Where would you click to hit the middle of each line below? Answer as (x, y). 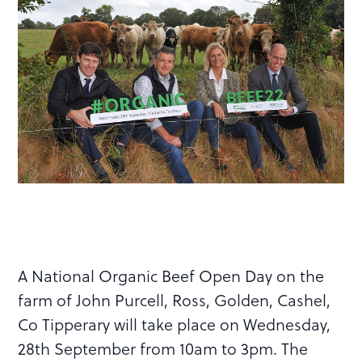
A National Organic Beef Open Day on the (171, 275)
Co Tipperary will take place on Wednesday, (175, 324)
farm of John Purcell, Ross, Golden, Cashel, (175, 299)
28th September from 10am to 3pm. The (163, 348)
